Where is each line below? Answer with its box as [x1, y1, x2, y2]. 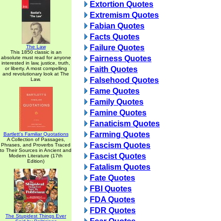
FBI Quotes [90, 184, 132, 193]
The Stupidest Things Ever [5, 213, 66, 219]
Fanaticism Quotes [90, 119, 160, 128]
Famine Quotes [90, 109, 147, 117]
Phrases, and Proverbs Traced [1, 142, 71, 147]
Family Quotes [90, 98, 144, 106]
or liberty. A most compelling [4, 66, 67, 71]
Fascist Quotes [90, 152, 146, 160]
